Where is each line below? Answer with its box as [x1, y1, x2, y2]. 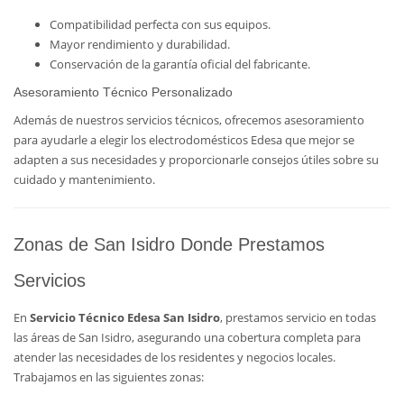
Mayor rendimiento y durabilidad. [50, 36, 230, 52]
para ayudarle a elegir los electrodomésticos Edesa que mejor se [14, 132, 354, 148]
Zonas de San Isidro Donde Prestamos [14, 234, 325, 254]
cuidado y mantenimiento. [14, 171, 155, 188]
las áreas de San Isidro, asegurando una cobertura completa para [14, 329, 361, 345]
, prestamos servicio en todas [220, 309, 376, 326]
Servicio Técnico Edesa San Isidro [30, 309, 220, 326]
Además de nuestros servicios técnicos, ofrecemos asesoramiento [14, 112, 364, 128]
